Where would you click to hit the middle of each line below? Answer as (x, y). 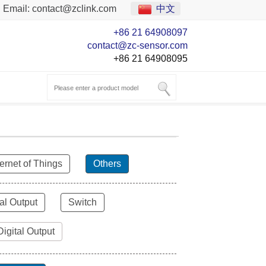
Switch (83, 202)
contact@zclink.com (74, 9)
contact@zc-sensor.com (137, 45)
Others (107, 164)
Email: (18, 9)
